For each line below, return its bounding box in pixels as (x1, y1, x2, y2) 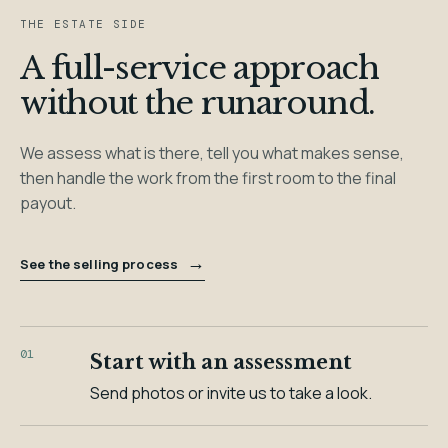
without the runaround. (20, 82, 375, 123)
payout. (20, 191, 77, 214)
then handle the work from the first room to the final (20, 166, 397, 189)
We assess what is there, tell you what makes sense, (20, 141, 405, 164)
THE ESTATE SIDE (20, 16, 147, 31)
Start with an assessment (90, 349, 353, 374)
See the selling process (20, 254, 182, 273)
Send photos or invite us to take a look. (90, 381, 373, 404)
